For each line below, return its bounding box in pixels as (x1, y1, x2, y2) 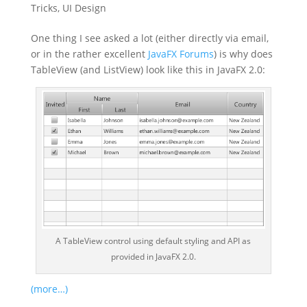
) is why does (213, 47, 273, 60)
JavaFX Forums (147, 47, 214, 60)
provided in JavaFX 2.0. (110, 251, 196, 263)
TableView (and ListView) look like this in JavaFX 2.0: (30, 62, 265, 76)
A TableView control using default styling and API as (56, 235, 251, 247)
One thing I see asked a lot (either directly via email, (30, 31, 269, 45)
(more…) (30, 282, 68, 296)
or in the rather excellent (30, 47, 148, 60)
